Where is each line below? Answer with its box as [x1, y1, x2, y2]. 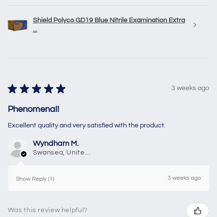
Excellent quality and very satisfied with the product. [7, 122, 166, 129]
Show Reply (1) [15, 175, 54, 182]
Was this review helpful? [7, 207, 88, 214]
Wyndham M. [32, 139, 78, 147]
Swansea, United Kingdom [84, 149, 90, 156]
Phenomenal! [7, 104, 59, 114]
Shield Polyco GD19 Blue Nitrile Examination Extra [32, 16, 185, 24]
